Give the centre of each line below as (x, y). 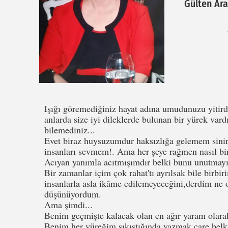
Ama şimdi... (68, 205)
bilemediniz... (70, 130)
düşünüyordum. (73, 194)
